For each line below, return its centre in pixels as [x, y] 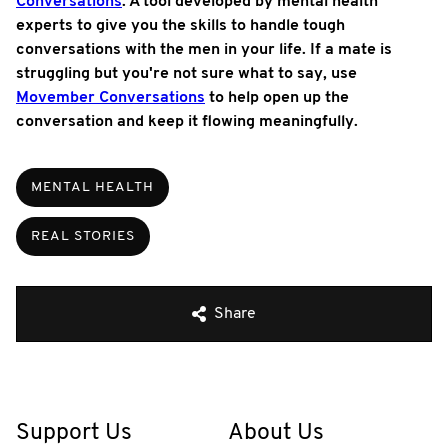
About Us [276, 433]
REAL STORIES [83, 236]
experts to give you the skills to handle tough [180, 25]
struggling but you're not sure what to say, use [186, 73]
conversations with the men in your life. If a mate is [204, 49]
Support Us [74, 433]
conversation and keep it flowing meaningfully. [187, 121]
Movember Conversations [110, 97]
